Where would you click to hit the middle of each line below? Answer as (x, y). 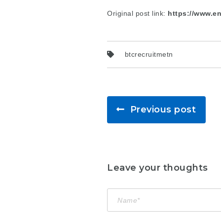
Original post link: (137, 13)
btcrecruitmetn (149, 54)
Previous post (163, 110)
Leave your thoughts (158, 168)
